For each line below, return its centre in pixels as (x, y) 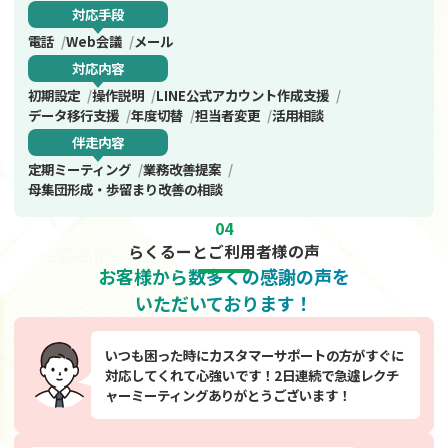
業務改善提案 (182, 169)
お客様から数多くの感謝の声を (224, 275)
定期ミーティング (79, 169)
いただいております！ (224, 302)
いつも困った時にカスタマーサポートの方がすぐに (254, 354)
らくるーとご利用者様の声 (224, 251)
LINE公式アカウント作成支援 (242, 95)
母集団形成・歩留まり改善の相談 (125, 189)
